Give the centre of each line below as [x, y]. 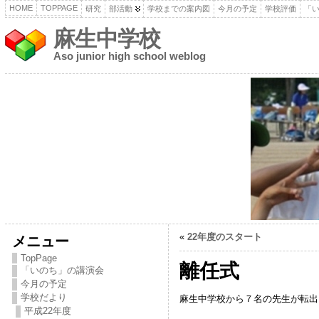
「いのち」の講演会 [62, 270]
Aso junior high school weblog [129, 56]
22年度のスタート [224, 237]
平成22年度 [47, 311]
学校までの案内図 [178, 9]
